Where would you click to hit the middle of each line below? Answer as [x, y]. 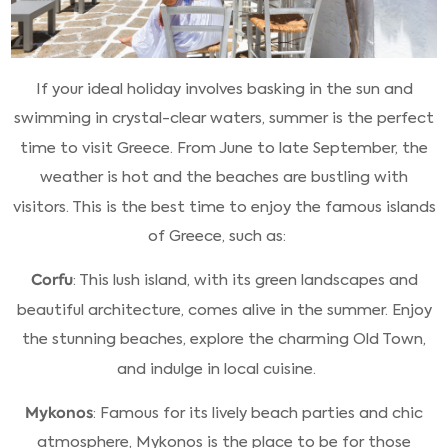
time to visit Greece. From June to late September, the [224, 147]
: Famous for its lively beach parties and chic [258, 413]
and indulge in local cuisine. [216, 368]
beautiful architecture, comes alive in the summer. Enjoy [224, 309]
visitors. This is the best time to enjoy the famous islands [224, 206]
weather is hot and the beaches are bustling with [224, 177]
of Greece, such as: [216, 235]
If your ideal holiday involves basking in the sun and [224, 88]
